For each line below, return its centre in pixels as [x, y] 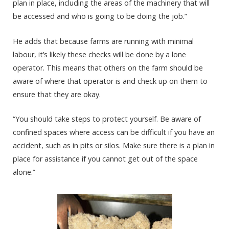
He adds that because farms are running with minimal [103, 41]
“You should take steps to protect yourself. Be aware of [107, 119]
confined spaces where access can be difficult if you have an [114, 132]
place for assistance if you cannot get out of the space [105, 158]
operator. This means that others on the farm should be [108, 67]
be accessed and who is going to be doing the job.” [100, 16]
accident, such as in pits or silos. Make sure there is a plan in [114, 145]
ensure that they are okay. [57, 94]
